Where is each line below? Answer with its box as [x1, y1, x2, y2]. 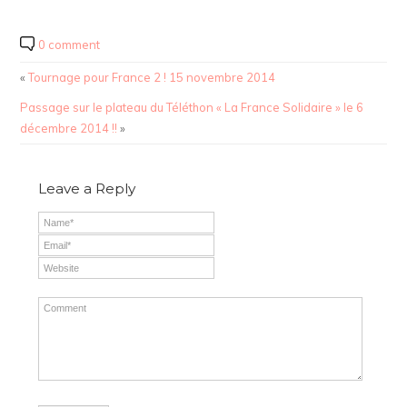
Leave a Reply [38, 180, 136, 198]
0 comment [38, 37, 101, 53]
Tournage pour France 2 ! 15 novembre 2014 [28, 70, 276, 85]
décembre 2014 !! [20, 121, 118, 136]
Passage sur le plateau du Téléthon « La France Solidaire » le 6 [20, 100, 364, 115]
